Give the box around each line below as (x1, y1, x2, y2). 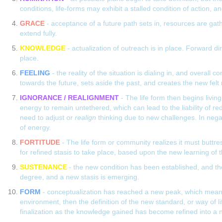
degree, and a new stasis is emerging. (20, 173, 139, 181)
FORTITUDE (20, 138, 60, 147)
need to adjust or (20, 113, 75, 122)
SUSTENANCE (20, 163, 67, 171)
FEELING (20, 69, 50, 77)
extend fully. (20, 29, 57, 38)
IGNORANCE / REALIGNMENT (20, 94, 119, 102)
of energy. (20, 123, 51, 132)
